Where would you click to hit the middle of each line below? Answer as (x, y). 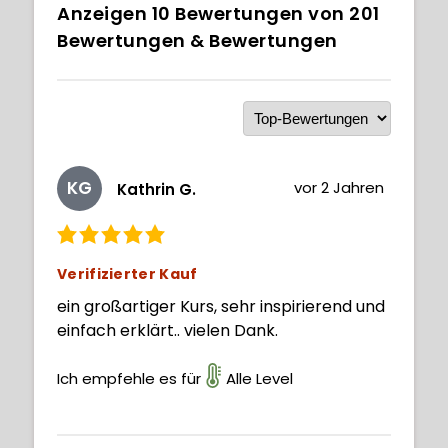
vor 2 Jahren (339, 187)
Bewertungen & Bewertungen (197, 40)
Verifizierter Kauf (127, 273)
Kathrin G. (156, 190)
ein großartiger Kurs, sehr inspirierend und (221, 306)
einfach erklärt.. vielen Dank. (167, 330)
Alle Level (259, 378)
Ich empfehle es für (129, 378)
